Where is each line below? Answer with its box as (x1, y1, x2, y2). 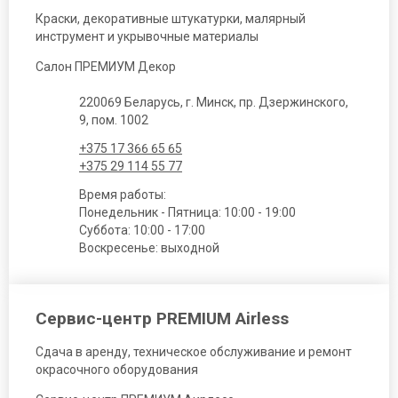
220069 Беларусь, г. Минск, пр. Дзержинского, (79, 95, 348, 110)
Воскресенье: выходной (79, 241, 219, 256)
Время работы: (79, 187, 166, 203)
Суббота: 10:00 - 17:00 (79, 223, 205, 238)
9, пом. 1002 (79, 113, 148, 128)
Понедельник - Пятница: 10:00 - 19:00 (79, 205, 296, 220)
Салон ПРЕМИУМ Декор (36, 60, 176, 75)
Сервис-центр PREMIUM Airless (36, 308, 289, 330)
